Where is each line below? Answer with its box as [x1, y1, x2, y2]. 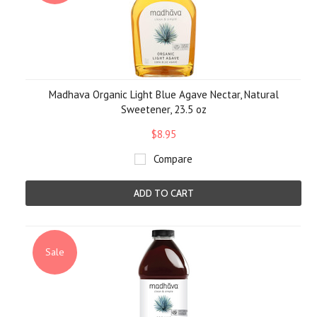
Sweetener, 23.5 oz [120, 103, 207, 116]
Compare [154, 152, 192, 166]
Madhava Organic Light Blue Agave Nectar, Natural [48, 88, 279, 101]
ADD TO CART [133, 188, 194, 199]
